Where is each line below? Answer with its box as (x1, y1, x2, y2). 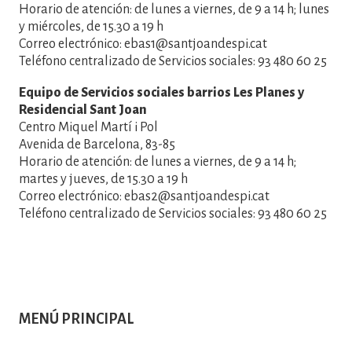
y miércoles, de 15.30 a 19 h (19, 19, 163, 34)
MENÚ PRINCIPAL (19, 310, 134, 327)
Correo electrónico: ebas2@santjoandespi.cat (19, 189, 269, 203)
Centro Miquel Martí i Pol (19, 119, 158, 134)
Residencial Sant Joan (19, 102, 147, 117)
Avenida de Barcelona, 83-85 (19, 137, 175, 152)
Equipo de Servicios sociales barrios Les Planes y (19, 85, 304, 100)
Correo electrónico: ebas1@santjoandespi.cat (19, 36, 267, 51)
